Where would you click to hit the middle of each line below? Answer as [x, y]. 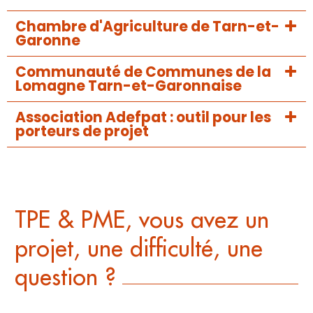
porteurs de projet [82, 132]
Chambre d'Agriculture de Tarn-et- [147, 27]
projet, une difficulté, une [139, 248]
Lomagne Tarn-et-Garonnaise [129, 86]
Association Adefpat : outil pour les [143, 118]
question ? [69, 277]
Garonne [48, 41]
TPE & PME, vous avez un [142, 220]
